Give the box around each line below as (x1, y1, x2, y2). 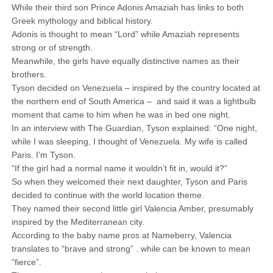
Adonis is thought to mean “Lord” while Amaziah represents (11, 29, 239, 39)
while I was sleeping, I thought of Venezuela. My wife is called (11, 136, 247, 146)
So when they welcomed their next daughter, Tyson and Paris (11, 177, 247, 186)
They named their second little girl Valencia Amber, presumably (11, 204, 253, 213)
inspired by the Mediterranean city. (11, 217, 147, 227)
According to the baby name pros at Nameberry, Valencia (11, 230, 232, 240)
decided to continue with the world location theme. (11, 190, 204, 200)
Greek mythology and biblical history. (11, 16, 155, 26)
